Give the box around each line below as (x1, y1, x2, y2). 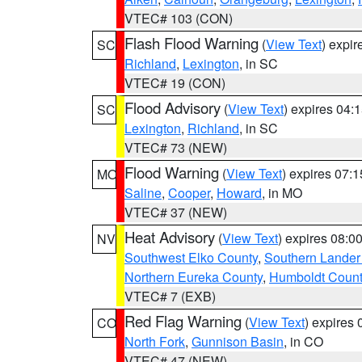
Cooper (168, 183, 210, 202)
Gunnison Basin (192, 332, 284, 351)
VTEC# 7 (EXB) (124, 287, 216, 305)
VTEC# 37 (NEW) (124, 203, 227, 221)
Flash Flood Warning (124, 32, 259, 53)
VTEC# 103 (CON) (124, 9, 233, 27)
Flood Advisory (124, 97, 221, 118)
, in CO (284, 332, 323, 351)
